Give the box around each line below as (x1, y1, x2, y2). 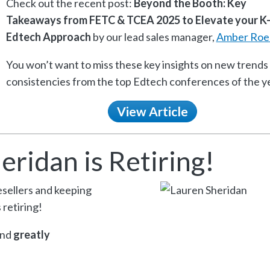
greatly (13, 228, 50, 242)
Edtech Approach (5, 30, 91, 43)
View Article (116, 104, 188, 119)
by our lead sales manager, (90, 30, 216, 43)
